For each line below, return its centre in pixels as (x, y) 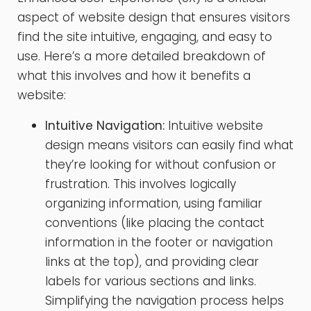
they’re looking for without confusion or (161, 164)
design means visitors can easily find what (169, 145)
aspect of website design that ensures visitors (154, 17)
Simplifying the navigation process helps (165, 300)
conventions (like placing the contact (155, 222)
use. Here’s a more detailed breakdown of (142, 56)
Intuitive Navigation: (105, 125)
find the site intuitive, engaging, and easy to (145, 36)
